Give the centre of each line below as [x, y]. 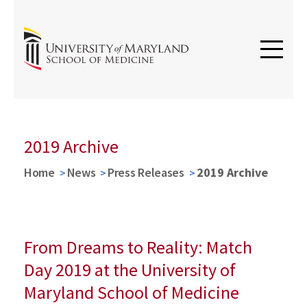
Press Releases [146, 172]
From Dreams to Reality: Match [138, 247]
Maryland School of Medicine [132, 292]
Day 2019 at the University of [130, 270]
